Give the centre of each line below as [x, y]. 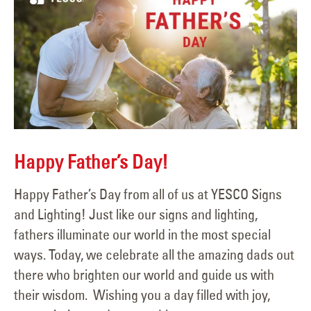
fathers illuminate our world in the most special [142, 235]
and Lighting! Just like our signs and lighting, [136, 215]
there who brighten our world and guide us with [144, 275]
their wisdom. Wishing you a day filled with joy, [142, 295]
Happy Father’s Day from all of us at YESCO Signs [148, 194]
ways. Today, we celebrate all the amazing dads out [154, 255]
